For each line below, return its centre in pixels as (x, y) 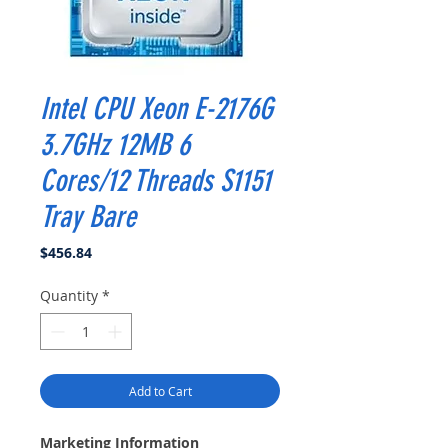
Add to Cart (160, 390)
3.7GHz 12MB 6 (115, 144)
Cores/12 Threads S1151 (155, 180)
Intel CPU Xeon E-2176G (156, 108)
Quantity (69, 295)
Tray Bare (88, 216)
